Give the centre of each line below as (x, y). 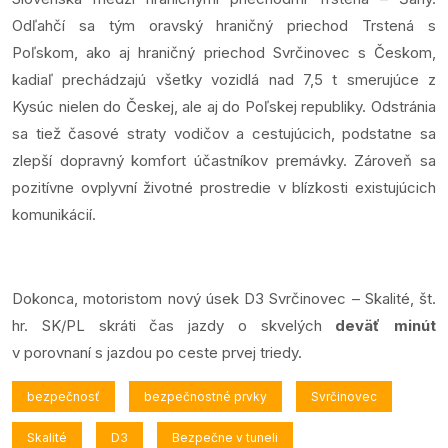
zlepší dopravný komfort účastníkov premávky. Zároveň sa (224, 160)
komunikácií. (54, 214)
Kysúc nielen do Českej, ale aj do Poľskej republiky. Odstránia (224, 106)
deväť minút (378, 325)
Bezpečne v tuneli (225, 437)
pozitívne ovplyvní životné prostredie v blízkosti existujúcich (224, 187)
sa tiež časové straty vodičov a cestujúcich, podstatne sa (224, 133)
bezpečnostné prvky (205, 396)
